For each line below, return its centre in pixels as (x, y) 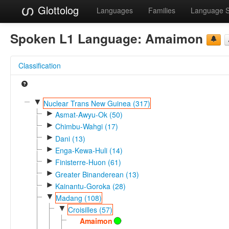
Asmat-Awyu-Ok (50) (89, 114)
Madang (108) (78, 198)
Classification (40, 65)
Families (162, 10)
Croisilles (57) (90, 209)
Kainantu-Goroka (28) (90, 186)
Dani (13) (70, 138)
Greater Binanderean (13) (97, 174)
